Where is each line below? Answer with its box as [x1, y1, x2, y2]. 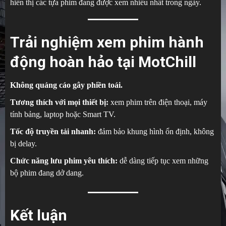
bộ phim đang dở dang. [10, 168, 84, 178]
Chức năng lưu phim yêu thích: [10, 156, 118, 165]
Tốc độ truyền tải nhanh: [10, 127, 96, 136]
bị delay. [10, 139, 37, 148]
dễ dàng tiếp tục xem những [118, 156, 208, 165]
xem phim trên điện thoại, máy [108, 98, 207, 107]
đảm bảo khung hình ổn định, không [96, 127, 214, 136]
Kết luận [10, 206, 67, 224]
